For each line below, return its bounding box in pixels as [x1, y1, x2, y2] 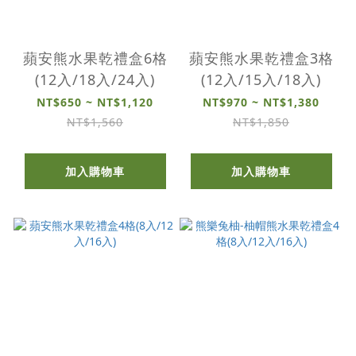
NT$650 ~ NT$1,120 [37, 94, 153, 110]
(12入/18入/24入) [35, 69, 155, 89]
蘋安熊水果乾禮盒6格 [22, 48, 168, 68]
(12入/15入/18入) [201, 69, 321, 89]
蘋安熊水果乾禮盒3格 [188, 48, 334, 68]
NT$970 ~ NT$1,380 [203, 94, 319, 110]
